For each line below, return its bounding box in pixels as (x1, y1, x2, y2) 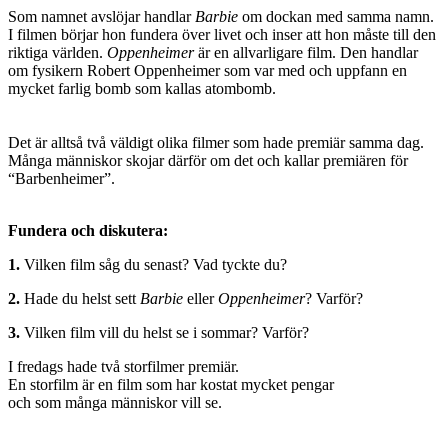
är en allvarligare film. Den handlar (198, 44, 418, 62)
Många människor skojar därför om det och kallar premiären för (8, 152, 408, 170)
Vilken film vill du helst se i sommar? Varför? (20, 324, 309, 342)
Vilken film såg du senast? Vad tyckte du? (20, 256, 287, 274)
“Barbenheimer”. (8, 170, 115, 188)
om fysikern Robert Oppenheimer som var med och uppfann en (8, 62, 407, 80)
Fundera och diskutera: (8, 222, 168, 240)
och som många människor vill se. (8, 394, 222, 412)
